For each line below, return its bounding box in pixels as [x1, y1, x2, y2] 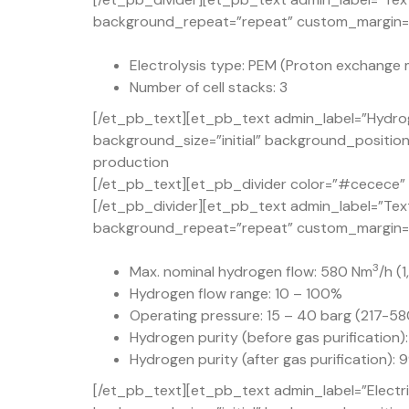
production [93, 152, 169, 172]
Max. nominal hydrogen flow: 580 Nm [130, 261, 372, 281]
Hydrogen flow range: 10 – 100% [130, 283, 342, 303]
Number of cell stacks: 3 [130, 77, 288, 97]
